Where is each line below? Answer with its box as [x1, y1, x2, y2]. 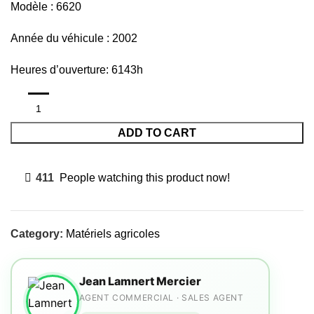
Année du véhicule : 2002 [11, 32, 137, 44]
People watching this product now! [60, 171, 230, 184]
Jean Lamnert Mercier [78, 273, 201, 288]
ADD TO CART [118, 127, 196, 139]
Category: [11, 228, 63, 240]
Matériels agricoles [66, 228, 160, 240]
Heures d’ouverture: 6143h [11, 64, 143, 76]
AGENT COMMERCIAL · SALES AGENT [78, 292, 244, 303]
